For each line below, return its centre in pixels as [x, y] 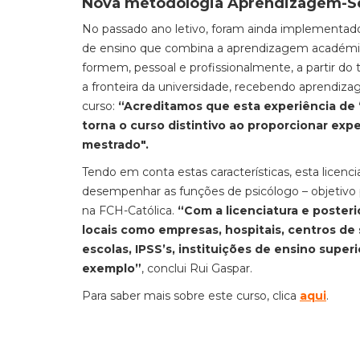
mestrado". [115, 145]
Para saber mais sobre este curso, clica [191, 296]
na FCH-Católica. [130, 211]
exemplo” [112, 268]
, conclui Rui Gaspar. [197, 268]
